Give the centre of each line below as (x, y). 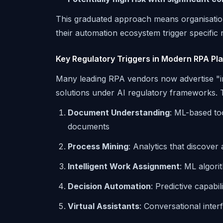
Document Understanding (119, 112)
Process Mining (98, 146)
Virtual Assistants (104, 206)
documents (89, 126)
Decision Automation (109, 186)
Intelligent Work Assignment (124, 166)
